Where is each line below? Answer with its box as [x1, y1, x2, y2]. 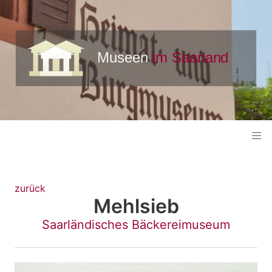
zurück [15, 182, 46, 195]
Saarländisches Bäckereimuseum [42, 217, 230, 233]
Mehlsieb [93, 194, 179, 219]
